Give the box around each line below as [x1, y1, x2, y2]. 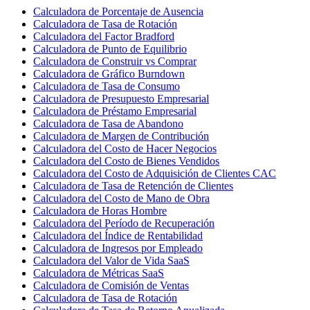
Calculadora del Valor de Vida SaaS [33, 254, 190, 266]
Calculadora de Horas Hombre [33, 204, 167, 217]
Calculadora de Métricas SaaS [33, 266, 164, 279]
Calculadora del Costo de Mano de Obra [33, 192, 210, 204]
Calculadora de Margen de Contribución [33, 129, 209, 142]
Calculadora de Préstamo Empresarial [33, 104, 197, 117]
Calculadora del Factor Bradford [33, 30, 174, 42]
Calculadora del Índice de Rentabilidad [33, 229, 203, 241]
